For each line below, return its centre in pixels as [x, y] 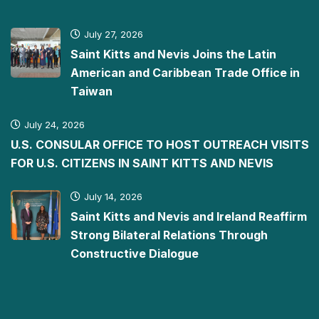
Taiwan [91, 91]
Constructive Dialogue [135, 253]
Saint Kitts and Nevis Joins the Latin [173, 54]
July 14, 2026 [113, 197]
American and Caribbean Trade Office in [185, 73]
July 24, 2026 [54, 125]
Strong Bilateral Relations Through [169, 235]
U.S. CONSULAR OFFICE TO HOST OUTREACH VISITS [160, 145]
